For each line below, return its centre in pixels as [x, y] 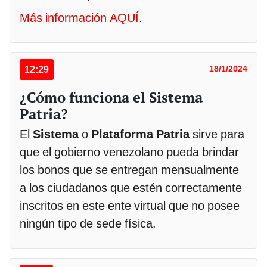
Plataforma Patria [142, 134]
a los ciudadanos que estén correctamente [131, 188]
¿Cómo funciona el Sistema [111, 97]
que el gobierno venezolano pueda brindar [129, 152]
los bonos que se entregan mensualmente [129, 170]
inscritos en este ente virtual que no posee [130, 206]
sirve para [218, 134]
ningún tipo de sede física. [88, 224]
